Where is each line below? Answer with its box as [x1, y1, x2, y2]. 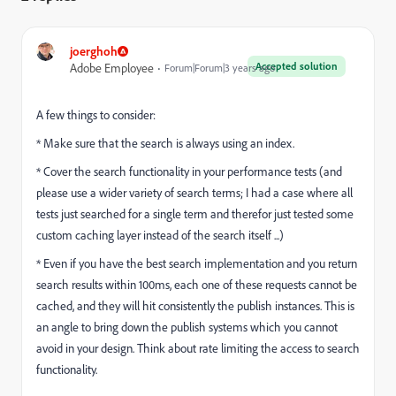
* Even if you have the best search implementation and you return [36, 255, 357, 270]
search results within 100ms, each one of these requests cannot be [36, 277, 357, 292]
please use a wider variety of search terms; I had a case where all [36, 185, 353, 200]
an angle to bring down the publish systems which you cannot [36, 319, 338, 334]
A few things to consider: [36, 107, 156, 122]
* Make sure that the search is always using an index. [36, 135, 294, 150]
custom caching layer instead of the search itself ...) [36, 227, 284, 242]
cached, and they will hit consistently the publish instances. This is [36, 298, 354, 313]
